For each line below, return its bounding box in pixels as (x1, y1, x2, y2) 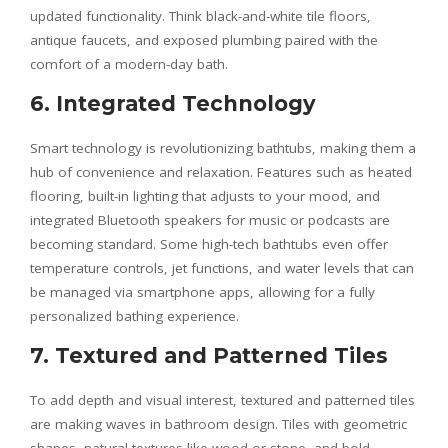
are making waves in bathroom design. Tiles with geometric (30, 415, 407, 433)
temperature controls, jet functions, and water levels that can (30, 259, 414, 277)
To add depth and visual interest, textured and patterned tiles (30, 391, 415, 409)
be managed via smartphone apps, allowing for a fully (30, 283, 375, 301)
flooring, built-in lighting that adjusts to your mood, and (30, 187, 380, 205)
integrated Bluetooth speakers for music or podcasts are (30, 211, 390, 229)
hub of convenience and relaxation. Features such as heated (30, 163, 412, 181)
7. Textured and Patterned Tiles (30, 343, 388, 368)
